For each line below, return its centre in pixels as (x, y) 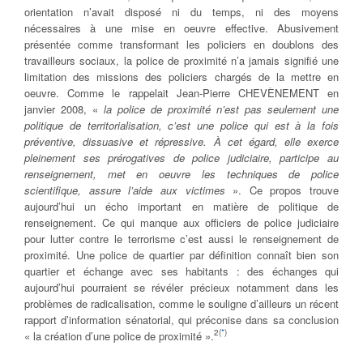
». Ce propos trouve (286, 190)
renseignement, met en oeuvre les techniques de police (181, 174)
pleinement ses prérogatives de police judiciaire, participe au (181, 158)
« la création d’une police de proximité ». (119, 336)
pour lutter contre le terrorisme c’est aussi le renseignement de (181, 239)
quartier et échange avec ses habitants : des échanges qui (181, 271)
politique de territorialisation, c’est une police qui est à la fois (181, 126)
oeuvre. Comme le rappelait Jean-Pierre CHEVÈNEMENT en (181, 93)
